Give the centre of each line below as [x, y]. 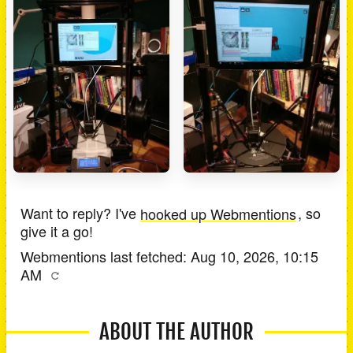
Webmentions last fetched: [106, 256]
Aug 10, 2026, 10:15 [255, 256]
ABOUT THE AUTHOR [176, 332]
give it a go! [57, 231]
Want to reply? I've [80, 213]
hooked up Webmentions [218, 213]
